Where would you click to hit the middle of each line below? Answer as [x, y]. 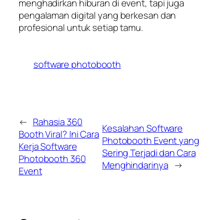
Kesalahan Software [142, 128]
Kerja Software [48, 147]
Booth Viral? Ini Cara [59, 134]
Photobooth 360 [52, 159]
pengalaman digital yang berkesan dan [97, 15]
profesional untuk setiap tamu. [81, 27]
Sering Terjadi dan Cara [149, 152]
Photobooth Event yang [151, 140]
